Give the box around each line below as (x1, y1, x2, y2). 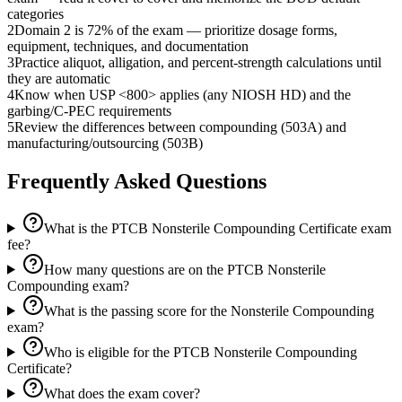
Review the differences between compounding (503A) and (14, 118, 346, 135)
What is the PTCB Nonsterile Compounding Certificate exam (43, 220, 391, 236)
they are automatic (7, 70, 110, 86)
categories (7, 5, 64, 22)
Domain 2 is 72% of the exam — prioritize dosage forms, (14, 22, 337, 38)
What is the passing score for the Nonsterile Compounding (43, 302, 374, 319)
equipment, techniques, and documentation (7, 38, 249, 54)
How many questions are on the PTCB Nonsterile (43, 261, 326, 277)
